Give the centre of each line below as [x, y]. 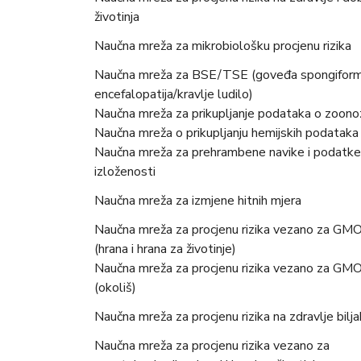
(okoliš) [115, 288]
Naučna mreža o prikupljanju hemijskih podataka [226, 133]
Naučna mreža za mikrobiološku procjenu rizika [223, 46]
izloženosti [125, 172]
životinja [117, 17]
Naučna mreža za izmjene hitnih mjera [198, 201]
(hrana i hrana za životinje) [165, 249]
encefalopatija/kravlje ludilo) [174, 95]
